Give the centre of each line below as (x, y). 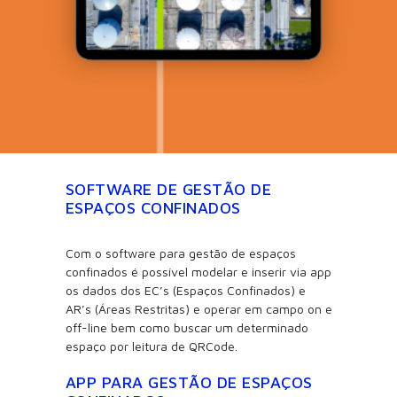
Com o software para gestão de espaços (180, 253)
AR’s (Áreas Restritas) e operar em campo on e (198, 308)
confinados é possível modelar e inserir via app (198, 271)
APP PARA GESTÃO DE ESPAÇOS (189, 382)
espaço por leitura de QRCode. (151, 346)
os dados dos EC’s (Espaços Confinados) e (185, 290)
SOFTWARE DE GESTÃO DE (168, 189)
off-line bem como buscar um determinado (187, 327)
